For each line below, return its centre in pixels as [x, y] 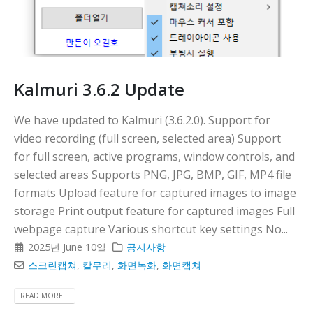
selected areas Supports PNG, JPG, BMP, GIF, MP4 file [153, 175]
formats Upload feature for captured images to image [155, 193]
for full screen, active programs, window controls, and [154, 157]
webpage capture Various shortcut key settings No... [151, 230]
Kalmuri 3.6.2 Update [99, 89]
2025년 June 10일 [67, 247]
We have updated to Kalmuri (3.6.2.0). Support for [142, 121]
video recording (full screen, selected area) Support [147, 139]
